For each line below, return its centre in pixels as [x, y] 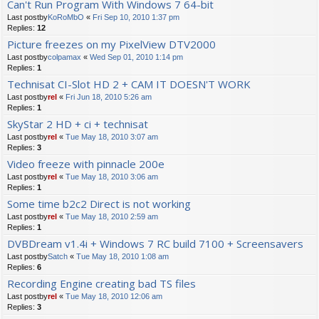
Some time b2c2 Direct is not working [99, 204]
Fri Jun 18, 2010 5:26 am [109, 97]
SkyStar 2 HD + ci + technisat [78, 124]
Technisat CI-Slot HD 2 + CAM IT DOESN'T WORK [129, 84]
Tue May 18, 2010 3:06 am [112, 177]
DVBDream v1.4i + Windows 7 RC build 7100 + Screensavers [155, 244]
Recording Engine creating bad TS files [101, 284]
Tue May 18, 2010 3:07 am [112, 137]
